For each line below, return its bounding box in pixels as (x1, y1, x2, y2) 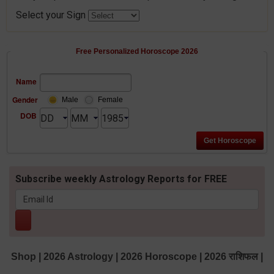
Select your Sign (16, 9, 88, 21)
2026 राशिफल (204, 251, 258, 262)
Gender (12, 94, 38, 106)
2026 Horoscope (120, 251, 197, 262)
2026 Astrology (43, 251, 113, 262)
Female (98, 95, 123, 105)
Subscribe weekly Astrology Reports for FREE (15, 173, 227, 185)
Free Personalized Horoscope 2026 (76, 47, 198, 56)
